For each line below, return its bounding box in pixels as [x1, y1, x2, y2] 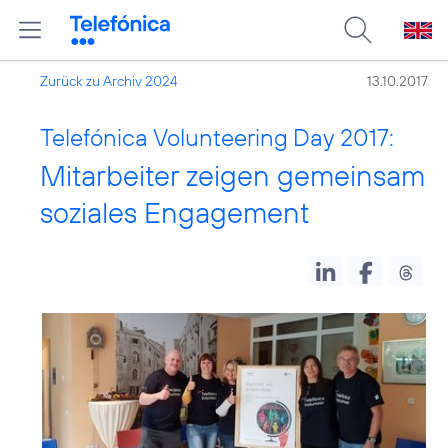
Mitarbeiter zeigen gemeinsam [40, 157, 425, 194]
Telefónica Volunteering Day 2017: [40, 122, 394, 152]
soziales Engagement [40, 194, 310, 231]
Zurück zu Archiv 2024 [40, 72, 178, 90]
